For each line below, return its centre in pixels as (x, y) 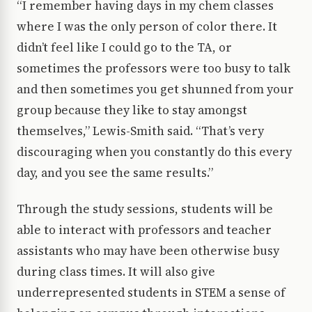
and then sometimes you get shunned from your (155, 89)
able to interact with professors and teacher (144, 230)
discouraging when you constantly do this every (154, 152)
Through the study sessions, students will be (145, 209)
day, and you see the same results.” (115, 173)
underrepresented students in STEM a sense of (151, 293)
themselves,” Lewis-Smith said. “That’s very (140, 131)
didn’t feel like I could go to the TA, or (124, 48)
